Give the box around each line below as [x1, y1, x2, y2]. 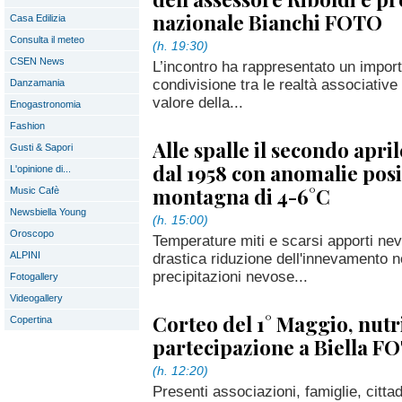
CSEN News [10, 56, 65, 66]
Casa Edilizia [10, 13, 66, 23]
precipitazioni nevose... [153, 267, 308, 285]
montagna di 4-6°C [153, 182, 330, 210]
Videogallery [10, 293, 63, 303]
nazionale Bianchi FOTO [153, 8, 382, 36]
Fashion [10, 120, 45, 131]
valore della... [153, 93, 243, 111]
